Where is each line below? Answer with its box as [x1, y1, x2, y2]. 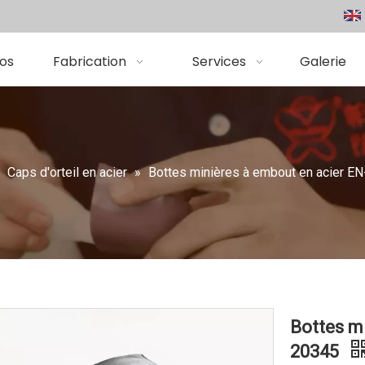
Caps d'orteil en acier [7, 164, 127, 180]
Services [191, 51, 246, 71]
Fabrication [52, 51, 126, 71]
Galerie [299, 51, 346, 71]
